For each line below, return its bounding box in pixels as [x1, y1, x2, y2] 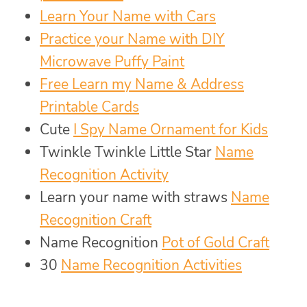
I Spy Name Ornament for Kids [73, 120, 268, 140]
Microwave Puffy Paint [40, 52, 184, 72]
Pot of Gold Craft [162, 233, 269, 253]
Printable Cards [40, 97, 139, 117]
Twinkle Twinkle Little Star [40, 143, 215, 162]
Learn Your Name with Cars [40, 7, 216, 27]
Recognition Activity [40, 165, 169, 185]
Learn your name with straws [40, 188, 231, 208]
